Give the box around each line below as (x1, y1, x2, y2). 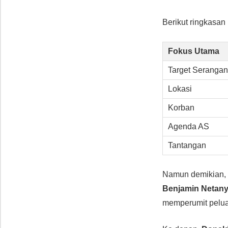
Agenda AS (167, 122, 209, 131)
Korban (167, 103, 194, 112)
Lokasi (167, 84, 192, 93)
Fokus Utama (167, 46, 219, 55)
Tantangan (167, 140, 206, 150)
